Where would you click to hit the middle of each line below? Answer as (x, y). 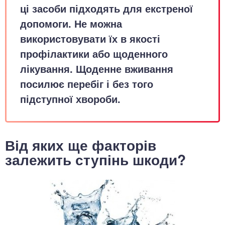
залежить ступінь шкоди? (95, 159)
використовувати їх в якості (90, 38)
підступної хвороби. (70, 99)
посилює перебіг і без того (87, 84)
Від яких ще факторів (81, 145)
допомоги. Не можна (71, 23)
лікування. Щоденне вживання (97, 69)
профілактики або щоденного (94, 53)
